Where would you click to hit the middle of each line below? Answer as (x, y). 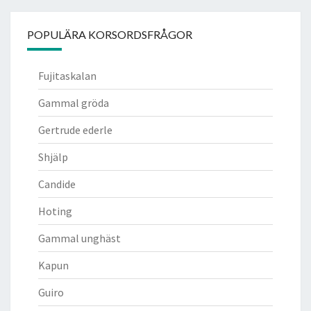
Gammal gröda (74, 102)
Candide (57, 184)
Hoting (55, 211)
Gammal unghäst (79, 238)
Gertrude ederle (75, 129)
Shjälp (53, 157)
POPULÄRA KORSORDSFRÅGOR (110, 34)
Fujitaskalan (67, 75)
